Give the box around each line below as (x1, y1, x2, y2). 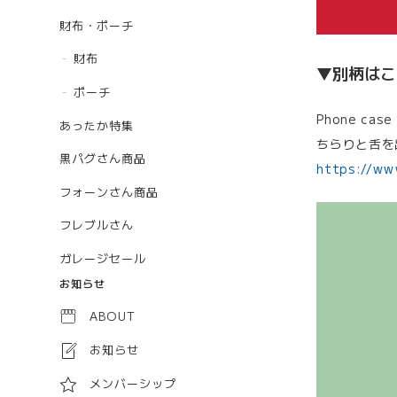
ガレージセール (59, 249, 146, 267)
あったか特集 (59, 116, 134, 134)
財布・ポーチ (59, 16, 134, 34)
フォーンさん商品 (59, 183, 159, 200)
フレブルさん (59, 216, 134, 234)
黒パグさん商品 (59, 150, 146, 167)
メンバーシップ (90, 375, 176, 393)
